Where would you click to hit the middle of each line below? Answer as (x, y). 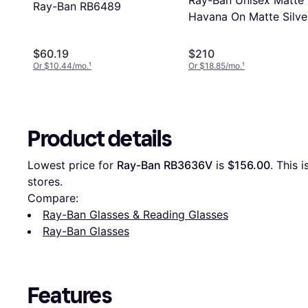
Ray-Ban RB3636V (165, 165)
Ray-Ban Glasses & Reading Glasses (135, 215)
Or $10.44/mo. (61, 66)
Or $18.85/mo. (215, 66)
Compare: (53, 198)
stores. (45, 182)
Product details (100, 139)
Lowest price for (72, 165)
